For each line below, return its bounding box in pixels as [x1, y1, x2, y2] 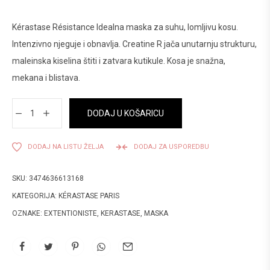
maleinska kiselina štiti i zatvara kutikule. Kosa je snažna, [12, 56, 225, 66]
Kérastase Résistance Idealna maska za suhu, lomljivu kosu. [12, 22, 238, 32]
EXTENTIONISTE [44, 209, 97, 218]
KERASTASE [101, 209, 140, 218]
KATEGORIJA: [12, 192, 58, 200]
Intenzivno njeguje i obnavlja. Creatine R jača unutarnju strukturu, [12, 39, 257, 49]
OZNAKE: [12, 209, 44, 218]
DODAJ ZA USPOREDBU [134, 143, 209, 151]
